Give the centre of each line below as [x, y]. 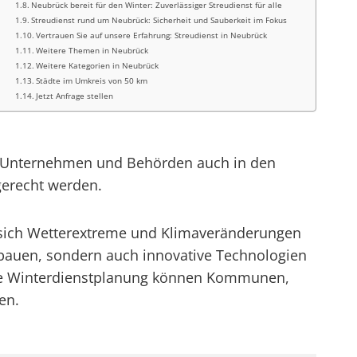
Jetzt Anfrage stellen [75, 96]
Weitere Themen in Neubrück [92, 50]
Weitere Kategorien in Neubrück [98, 65]
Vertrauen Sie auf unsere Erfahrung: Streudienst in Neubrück [152, 35]
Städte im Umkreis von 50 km [92, 80]
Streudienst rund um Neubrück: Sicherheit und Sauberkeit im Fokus [159, 20]
